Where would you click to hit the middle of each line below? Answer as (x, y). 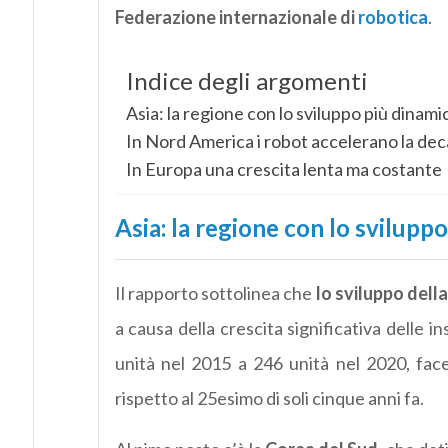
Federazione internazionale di (236, 17)
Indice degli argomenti (246, 81)
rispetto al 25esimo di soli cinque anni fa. (269, 398)
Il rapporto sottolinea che (215, 293)
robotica (392, 17)
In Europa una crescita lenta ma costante (283, 169)
